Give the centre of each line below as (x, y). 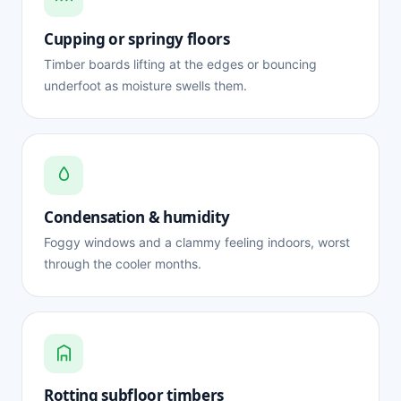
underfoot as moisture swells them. (145, 85)
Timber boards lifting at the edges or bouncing (180, 64)
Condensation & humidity (137, 217)
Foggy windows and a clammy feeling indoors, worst (197, 242)
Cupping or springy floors (137, 38)
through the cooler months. (123, 263)
